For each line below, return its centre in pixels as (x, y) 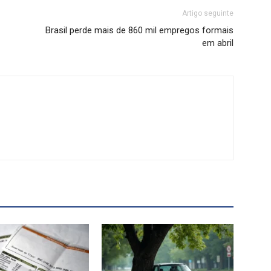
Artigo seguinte (208, 13)
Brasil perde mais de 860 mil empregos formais (139, 30)
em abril (218, 43)
